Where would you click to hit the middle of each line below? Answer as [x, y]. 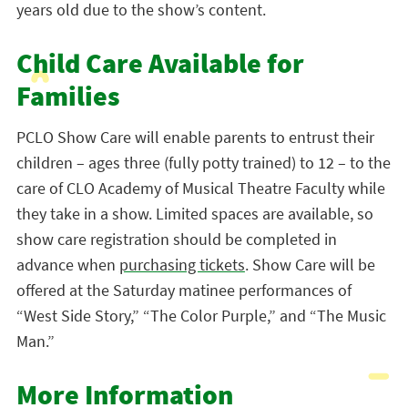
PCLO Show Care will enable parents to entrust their [195, 137]
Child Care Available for [160, 66]
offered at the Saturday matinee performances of [184, 290]
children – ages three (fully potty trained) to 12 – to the [203, 163]
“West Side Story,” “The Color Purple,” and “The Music [201, 316]
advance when [67, 265]
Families [68, 99]
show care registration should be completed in [176, 239]
